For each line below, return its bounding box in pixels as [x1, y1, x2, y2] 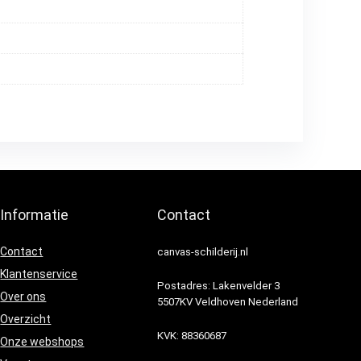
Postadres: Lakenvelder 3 [157, 280, 280, 293]
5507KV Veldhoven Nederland [157, 296, 299, 309]
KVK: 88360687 [157, 330, 227, 342]
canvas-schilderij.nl [157, 246, 249, 259]
